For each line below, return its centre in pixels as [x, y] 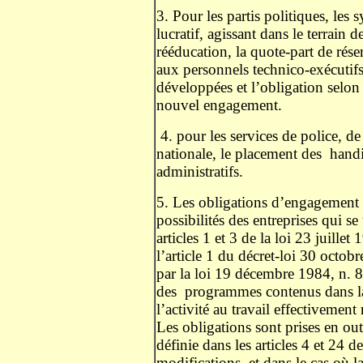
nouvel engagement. [219, 105]
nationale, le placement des [239, 154]
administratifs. [202, 171]
